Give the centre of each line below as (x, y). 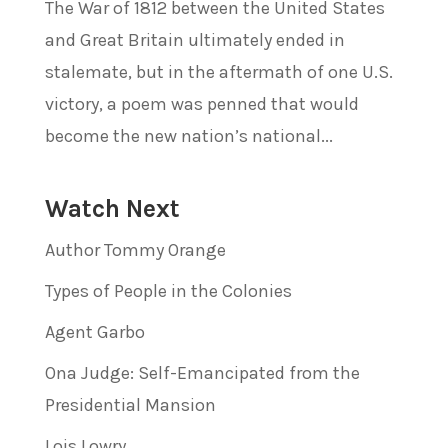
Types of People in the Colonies (168, 290)
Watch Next (112, 208)
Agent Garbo (94, 331)
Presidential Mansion (130, 404)
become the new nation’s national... (188, 135)
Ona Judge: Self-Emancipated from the (202, 372)
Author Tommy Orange (135, 249)
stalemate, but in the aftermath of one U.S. (218, 71)
